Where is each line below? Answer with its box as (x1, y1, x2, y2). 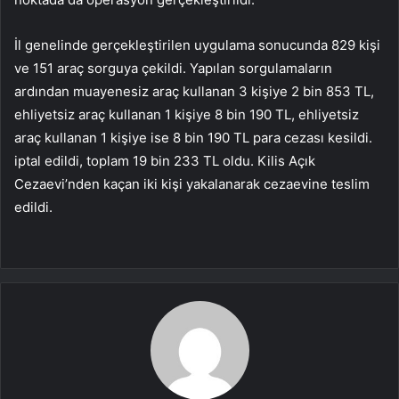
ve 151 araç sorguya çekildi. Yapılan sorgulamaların (14, 59, 332, 77)
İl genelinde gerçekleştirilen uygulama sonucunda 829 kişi (14, 36, 380, 53)
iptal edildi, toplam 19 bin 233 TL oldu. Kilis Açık (14, 151, 315, 169)
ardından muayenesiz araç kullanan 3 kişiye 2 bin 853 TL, (14, 82, 374, 100)
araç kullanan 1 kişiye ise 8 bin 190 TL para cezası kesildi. (14, 128, 372, 146)
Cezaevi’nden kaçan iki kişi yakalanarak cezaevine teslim (14, 175, 370, 192)
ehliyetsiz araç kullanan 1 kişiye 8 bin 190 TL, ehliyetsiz (14, 105, 359, 123)
